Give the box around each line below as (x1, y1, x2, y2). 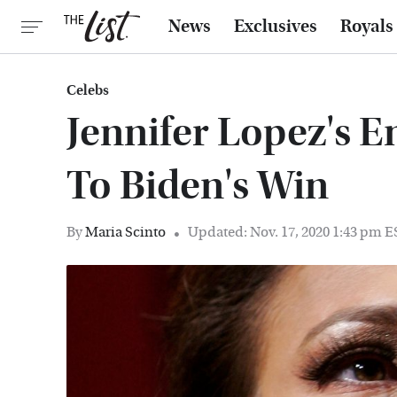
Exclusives (234, 16, 317, 37)
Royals (340, 16, 393, 37)
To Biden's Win (66, 162, 329, 209)
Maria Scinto (85, 223, 166, 240)
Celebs (66, 82, 109, 98)
